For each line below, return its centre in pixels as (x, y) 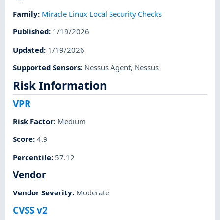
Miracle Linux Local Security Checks (102, 14)
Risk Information (60, 86)
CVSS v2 (30, 210)
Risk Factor (33, 121)
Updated (28, 49)
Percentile (32, 157)
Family (26, 14)
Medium (72, 121)
